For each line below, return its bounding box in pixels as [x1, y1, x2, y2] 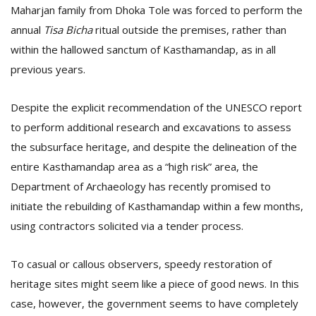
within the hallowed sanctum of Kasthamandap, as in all [11, 42, 276, 56]
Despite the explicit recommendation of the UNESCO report [11, 100, 302, 114]
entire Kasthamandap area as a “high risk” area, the [11, 159, 258, 174]
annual [11, 23, 44, 37]
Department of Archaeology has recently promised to [11, 179, 271, 193]
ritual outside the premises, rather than [92, 23, 286, 37]
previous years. [11, 62, 85, 76]
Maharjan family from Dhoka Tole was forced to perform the [11, 3, 303, 17]
